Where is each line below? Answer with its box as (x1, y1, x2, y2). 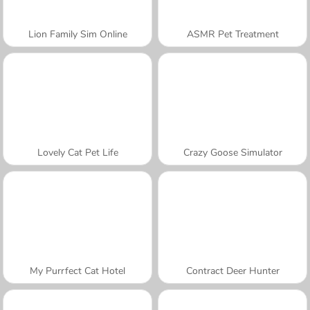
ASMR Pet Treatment (186, 27, 279, 41)
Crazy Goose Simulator (183, 145, 282, 159)
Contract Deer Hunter (185, 264, 280, 277)
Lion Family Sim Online (28, 27, 127, 41)
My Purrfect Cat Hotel (30, 264, 125, 277)
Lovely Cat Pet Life (37, 145, 118, 159)
